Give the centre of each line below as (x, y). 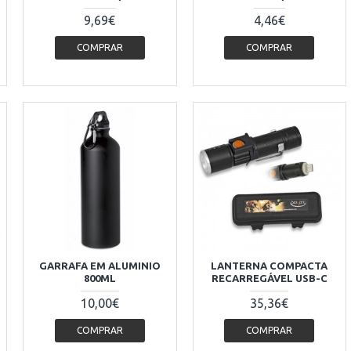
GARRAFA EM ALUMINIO (100, 266)
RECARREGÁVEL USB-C (269, 279)
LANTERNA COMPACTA (270, 266)
